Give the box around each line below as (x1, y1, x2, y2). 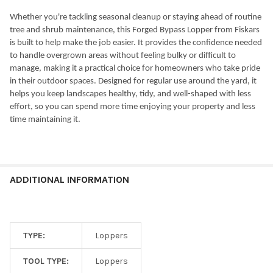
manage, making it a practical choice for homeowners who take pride (10, 64, 260, 74)
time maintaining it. (10, 115, 80, 125)
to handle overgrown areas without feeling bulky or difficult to (10, 51, 236, 61)
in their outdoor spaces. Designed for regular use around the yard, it (10, 77, 257, 87)
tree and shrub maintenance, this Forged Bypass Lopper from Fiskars (10, 26, 260, 35)
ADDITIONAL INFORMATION (10, 174, 129, 186)
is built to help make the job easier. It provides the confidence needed (10, 38, 262, 48)
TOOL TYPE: (23, 256, 69, 267)
